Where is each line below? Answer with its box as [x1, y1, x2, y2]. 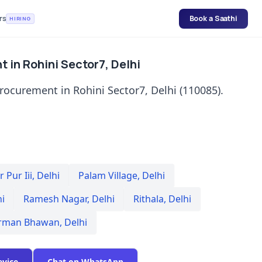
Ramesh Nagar [23, 192, 87, 205]
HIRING [9, 14, 31, 22]
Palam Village [78, 169, 137, 182]
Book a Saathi [189, 13, 237, 23]
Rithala [133, 192, 164, 205]
